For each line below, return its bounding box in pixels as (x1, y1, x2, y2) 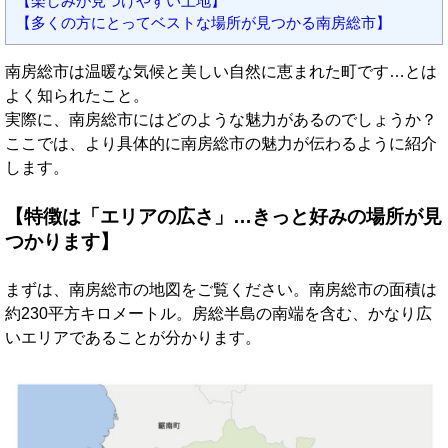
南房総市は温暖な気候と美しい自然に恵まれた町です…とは (5, 63, 437, 81)
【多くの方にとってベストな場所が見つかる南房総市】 (16, 14, 391, 32)
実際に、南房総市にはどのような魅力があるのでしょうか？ (5, 111, 437, 129)
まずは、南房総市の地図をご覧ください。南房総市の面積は (5, 281, 437, 299)
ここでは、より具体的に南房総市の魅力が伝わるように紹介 (5, 135, 437, 153)
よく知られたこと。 (5, 87, 149, 105)
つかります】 (5, 231, 119, 253)
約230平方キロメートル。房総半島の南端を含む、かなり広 (5, 305, 432, 323)
